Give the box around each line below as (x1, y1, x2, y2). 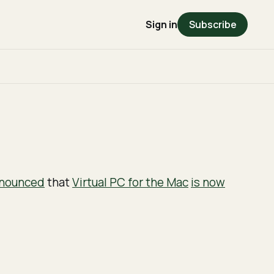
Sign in (146, 17, 178, 31)
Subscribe (188, 18, 237, 31)
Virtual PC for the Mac (72, 174, 189, 190)
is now (191, 174, 226, 190)
